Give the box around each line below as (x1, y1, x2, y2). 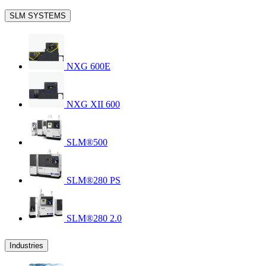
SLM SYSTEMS (9, 11, 66, 20)
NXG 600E (64, 61, 110, 71)
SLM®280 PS (64, 175, 121, 185)
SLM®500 (64, 137, 107, 147)
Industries (9, 240, 43, 250)
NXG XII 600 (64, 99, 120, 109)
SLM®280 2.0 (64, 213, 122, 223)
